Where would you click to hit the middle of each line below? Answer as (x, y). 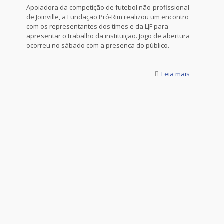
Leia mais (176, 74)
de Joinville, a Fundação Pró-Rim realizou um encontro (108, 17)
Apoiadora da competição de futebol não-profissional (108, 7)
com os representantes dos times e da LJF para (97, 26)
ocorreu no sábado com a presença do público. (98, 45)
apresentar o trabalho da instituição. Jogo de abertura (108, 36)
